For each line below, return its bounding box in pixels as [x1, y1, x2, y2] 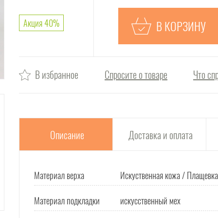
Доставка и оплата [128, 127, 193, 142]
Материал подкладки [34, 194, 100, 207]
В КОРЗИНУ [156, 17, 206, 35]
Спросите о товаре [105, 67, 167, 82]
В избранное [35, 67, 78, 82]
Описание [50, 127, 84, 142]
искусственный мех [120, 194, 181, 207]
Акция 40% [23, 17, 59, 29]
